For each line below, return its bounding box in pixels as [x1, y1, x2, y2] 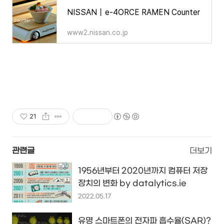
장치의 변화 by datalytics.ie [78, 178, 186, 188]
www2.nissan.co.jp [67, 28, 128, 36]
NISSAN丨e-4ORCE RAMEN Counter [67, 7, 200, 17]
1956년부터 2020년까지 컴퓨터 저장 [78, 165, 207, 175]
